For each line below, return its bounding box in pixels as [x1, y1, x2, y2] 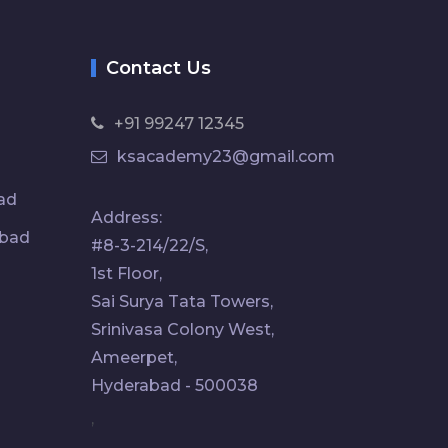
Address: [91, 207, 162, 227]
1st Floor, [91, 263, 162, 283]
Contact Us [106, 56, 211, 79]
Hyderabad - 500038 [91, 375, 258, 395]
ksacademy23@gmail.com [117, 146, 335, 166]
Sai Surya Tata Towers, [91, 291, 273, 311]
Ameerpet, [91, 347, 177, 367]
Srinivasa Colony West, [91, 319, 274, 339]
